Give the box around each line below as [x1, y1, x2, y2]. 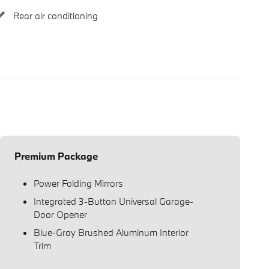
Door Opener [34, 208, 87, 220]
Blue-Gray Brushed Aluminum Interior [34, 226, 189, 238]
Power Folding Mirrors [34, 177, 123, 189]
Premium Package [14, 149, 98, 162]
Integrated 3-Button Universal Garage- [34, 195, 193, 207]
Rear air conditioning [13, 10, 98, 22]
